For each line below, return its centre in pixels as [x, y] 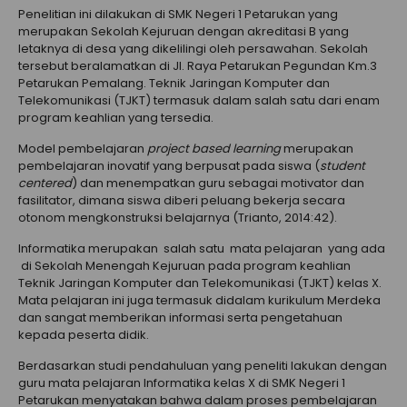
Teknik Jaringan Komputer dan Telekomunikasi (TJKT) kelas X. [200, 283]
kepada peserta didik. [84, 335]
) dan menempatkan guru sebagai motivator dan [218, 184]
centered [45, 184]
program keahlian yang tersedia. [116, 118]
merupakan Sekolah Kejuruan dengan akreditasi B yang [184, 32]
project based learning [215, 149]
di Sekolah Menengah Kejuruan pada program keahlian [184, 266]
